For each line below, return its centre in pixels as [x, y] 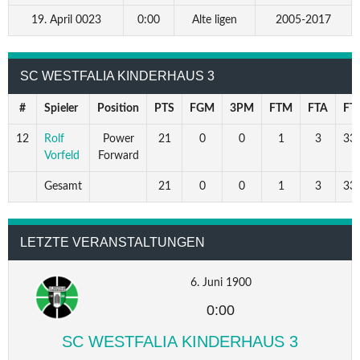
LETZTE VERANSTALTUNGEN [112, 242]
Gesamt [63, 186]
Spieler [61, 108]
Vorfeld [61, 155]
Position [118, 108]
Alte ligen [215, 20]
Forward [118, 155]
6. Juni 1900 [221, 282]
